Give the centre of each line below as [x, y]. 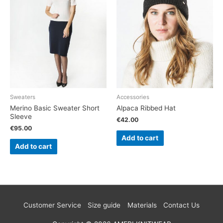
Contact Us [182, 205]
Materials [142, 205]
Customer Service [52, 205]
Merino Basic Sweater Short [55, 108]
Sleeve [21, 117]
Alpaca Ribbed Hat [146, 108]
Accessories [133, 97]
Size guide [104, 205]
